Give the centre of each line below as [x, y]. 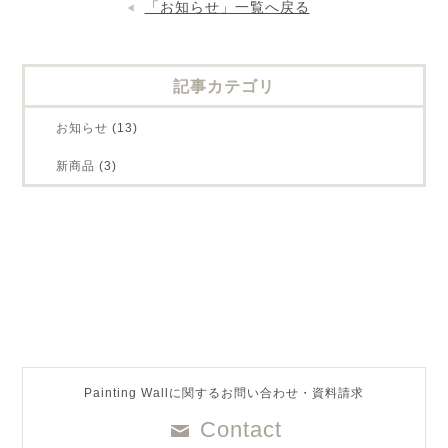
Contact [241, 429]
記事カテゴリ [224, 86]
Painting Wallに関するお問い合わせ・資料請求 [224, 393]
